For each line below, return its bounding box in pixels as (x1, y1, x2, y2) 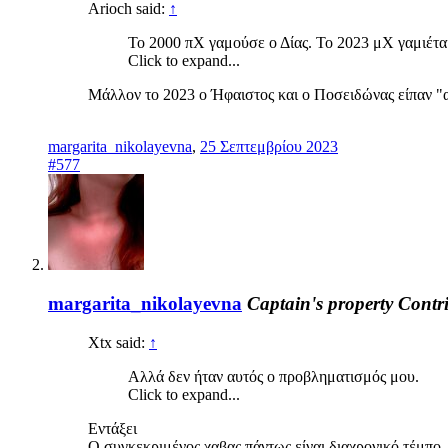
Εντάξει (88, 419, 145, 437)
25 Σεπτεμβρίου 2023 (200, 138, 338, 156)
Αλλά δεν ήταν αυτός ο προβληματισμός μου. (128, 367, 419, 385)
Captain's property (247, 293, 393, 315)
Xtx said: (88, 333, 149, 351)
